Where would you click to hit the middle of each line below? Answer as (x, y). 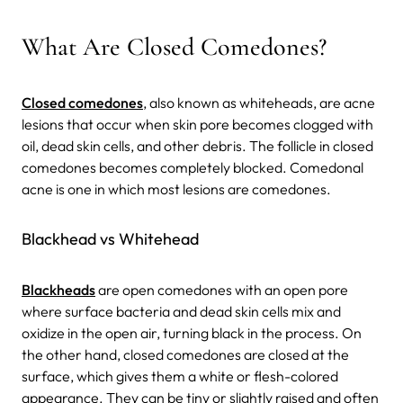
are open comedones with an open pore (222, 289)
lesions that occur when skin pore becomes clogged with (197, 124)
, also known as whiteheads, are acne (259, 102)
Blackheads (58, 289)
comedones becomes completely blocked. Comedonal (193, 167)
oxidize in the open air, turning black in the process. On (192, 332)
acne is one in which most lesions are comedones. (178, 188)
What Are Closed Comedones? (174, 46)
